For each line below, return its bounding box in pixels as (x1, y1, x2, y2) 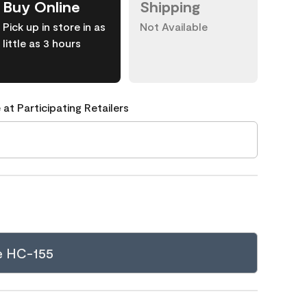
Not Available (140, 20, 208, 33)
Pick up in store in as (3, 20, 106, 33)
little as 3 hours (3, 36, 81, 49)
